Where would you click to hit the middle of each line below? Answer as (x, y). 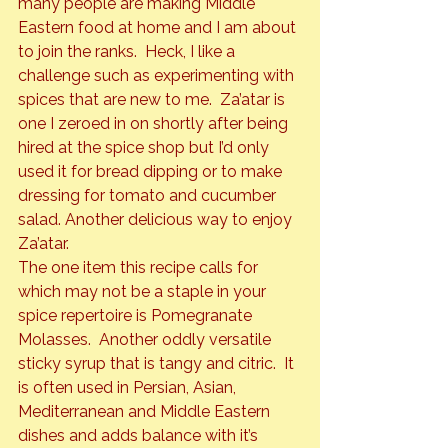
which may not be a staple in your (144, 291)
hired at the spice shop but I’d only (145, 147)
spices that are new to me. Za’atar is (153, 99)
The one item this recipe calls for (140, 267)
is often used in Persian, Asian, (129, 387)
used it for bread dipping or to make (152, 171)
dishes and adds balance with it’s (140, 435)
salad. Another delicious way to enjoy (157, 219)
